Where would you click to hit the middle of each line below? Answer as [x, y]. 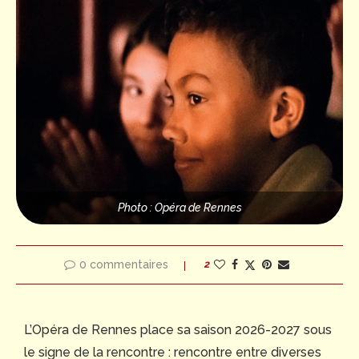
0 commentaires [123, 264]
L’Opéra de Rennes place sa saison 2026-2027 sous [178, 329]
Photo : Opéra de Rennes [179, 207]
